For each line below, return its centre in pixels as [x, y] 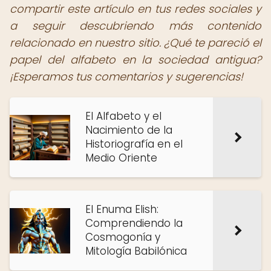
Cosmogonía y [123, 237]
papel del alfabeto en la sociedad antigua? [135, 60]
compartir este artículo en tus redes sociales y [135, 9]
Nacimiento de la [129, 130]
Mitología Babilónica [136, 251]
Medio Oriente [121, 158]
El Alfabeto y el [123, 116]
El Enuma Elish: [122, 209]
